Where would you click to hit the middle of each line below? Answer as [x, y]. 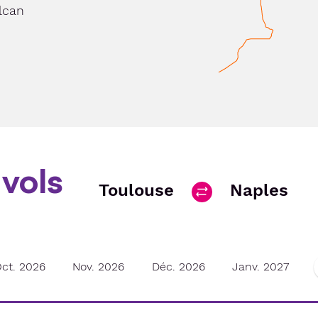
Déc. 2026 [178, 267]
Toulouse [136, 190]
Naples [259, 190]
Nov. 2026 [99, 267]
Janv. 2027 [260, 267]
